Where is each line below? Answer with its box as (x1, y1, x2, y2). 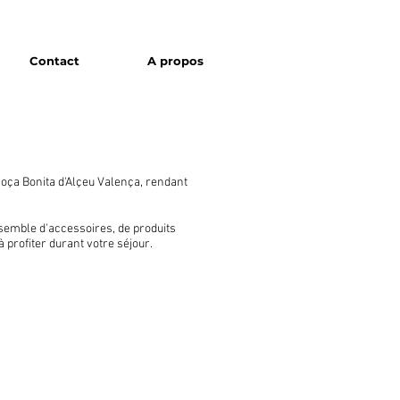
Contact (29, 54, 79, 68)
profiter (7, 237, 46, 252)
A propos (147, 54, 204, 68)
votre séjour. (84, 237, 153, 252)
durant (49, 237, 84, 252)
